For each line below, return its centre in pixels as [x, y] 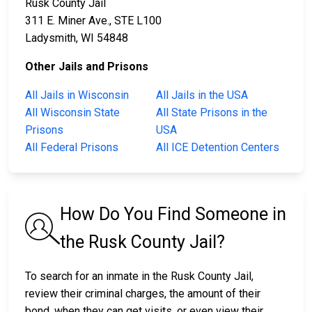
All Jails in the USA [202, 95]
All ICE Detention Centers [218, 148]
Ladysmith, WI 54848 [77, 38]
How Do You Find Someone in [173, 214]
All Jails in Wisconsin [77, 95]
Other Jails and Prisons [87, 67]
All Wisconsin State [72, 113]
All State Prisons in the [212, 113]
